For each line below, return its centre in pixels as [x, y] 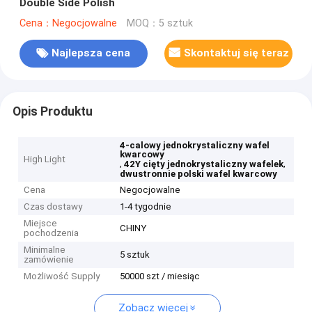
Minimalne [45, 250]
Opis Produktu [52, 111]
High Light [45, 159]
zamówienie [49, 260]
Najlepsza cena [91, 53]
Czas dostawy [53, 207]
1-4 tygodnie [146, 207]
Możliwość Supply [62, 276]
